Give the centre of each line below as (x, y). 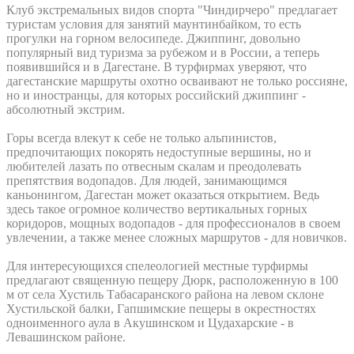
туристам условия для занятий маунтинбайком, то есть (154, 24)
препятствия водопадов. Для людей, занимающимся (147, 180)
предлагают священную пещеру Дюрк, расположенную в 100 (172, 280)
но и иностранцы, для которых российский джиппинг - (156, 95)
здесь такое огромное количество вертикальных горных (157, 209)
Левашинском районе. (66, 337)
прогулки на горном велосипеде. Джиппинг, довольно (153, 38)
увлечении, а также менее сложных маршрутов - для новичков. (177, 237)
